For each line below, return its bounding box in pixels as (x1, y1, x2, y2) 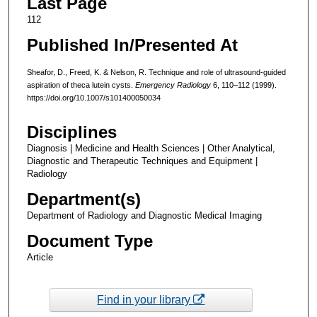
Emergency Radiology (134, 80, 211, 89)
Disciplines (26, 122, 117, 142)
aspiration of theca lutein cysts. (26, 80, 135, 89)
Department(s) (26, 190, 141, 209)
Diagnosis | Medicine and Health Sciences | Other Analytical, (26, 143, 275, 154)
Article (26, 252, 53, 263)
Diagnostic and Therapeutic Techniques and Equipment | (26, 156, 258, 167)
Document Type (26, 231, 153, 251)
